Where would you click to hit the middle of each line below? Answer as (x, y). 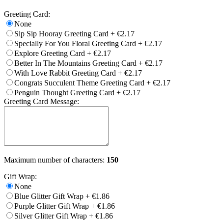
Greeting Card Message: (41, 101)
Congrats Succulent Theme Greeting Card (79, 82)
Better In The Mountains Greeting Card (75, 63)
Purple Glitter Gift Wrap (52, 206)
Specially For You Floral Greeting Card (75, 43)
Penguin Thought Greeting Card (64, 92)
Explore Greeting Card (50, 53)
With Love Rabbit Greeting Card (65, 73)
